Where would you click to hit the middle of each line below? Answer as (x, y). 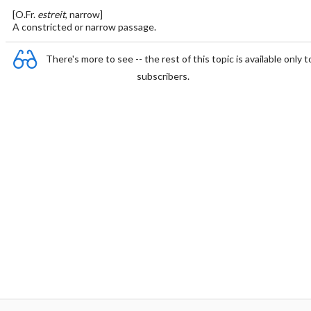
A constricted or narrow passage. (84, 27)
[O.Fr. (25, 14)
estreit (51, 14)
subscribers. (163, 76)
